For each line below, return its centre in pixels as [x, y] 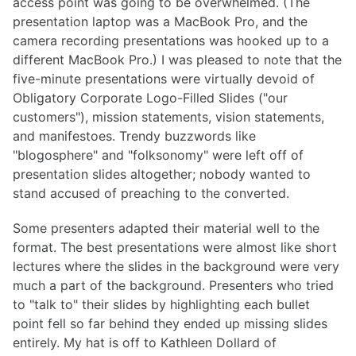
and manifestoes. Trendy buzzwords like [134, 135]
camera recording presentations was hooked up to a [171, 40]
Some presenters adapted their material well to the [166, 228]
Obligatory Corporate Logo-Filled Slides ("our [150, 97]
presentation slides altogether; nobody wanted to [162, 174]
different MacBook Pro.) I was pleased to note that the [177, 59]
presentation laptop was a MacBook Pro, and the [160, 21]
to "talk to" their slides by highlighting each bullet [161, 305]
